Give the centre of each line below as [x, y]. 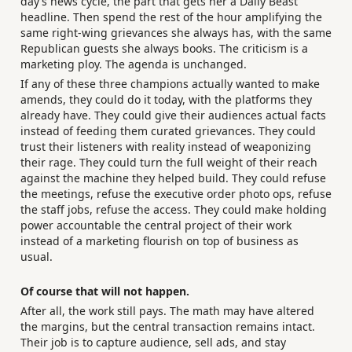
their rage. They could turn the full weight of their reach [169, 163]
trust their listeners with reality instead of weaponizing [166, 147]
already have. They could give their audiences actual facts [173, 115]
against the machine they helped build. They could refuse [173, 178]
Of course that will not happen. [105, 291]
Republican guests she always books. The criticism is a [164, 48]
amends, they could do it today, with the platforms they [166, 100]
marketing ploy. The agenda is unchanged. [134, 64]
